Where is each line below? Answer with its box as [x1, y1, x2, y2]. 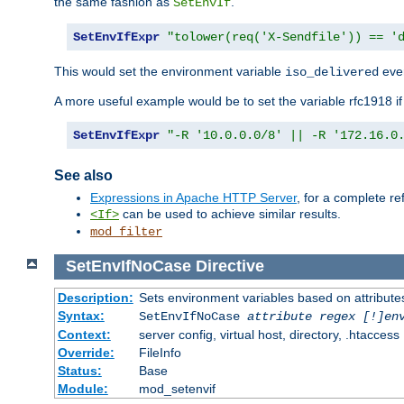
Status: [57, 363, 102, 378]
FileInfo [138, 344, 181, 360]
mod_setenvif [138, 381, 216, 396]
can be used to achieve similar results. [119, 207, 341, 222]
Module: [57, 381, 108, 396]
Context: [57, 326, 111, 342]
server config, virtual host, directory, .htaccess [138, 326, 399, 342]
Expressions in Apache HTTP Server [90, 190, 297, 206]
